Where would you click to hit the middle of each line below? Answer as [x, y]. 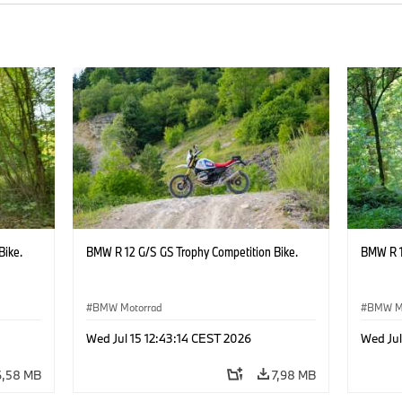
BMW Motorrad [127, 307]
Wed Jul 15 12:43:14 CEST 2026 [168, 338]
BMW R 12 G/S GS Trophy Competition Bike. [192, 251]
